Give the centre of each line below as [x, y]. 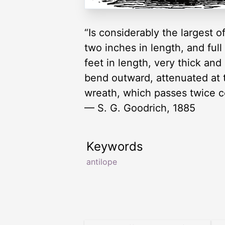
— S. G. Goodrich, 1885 [140, 108]
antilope [102, 161]
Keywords [115, 146]
